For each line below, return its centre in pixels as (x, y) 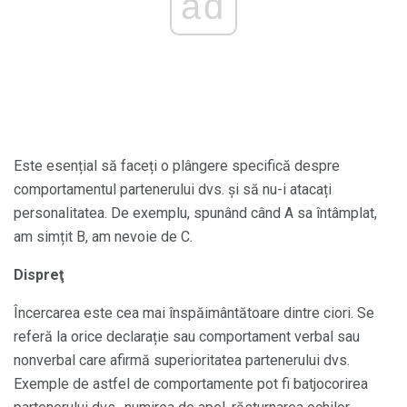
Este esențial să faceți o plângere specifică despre (177, 165)
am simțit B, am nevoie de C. (103, 236)
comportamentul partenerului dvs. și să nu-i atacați (173, 189)
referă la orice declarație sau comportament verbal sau (187, 336)
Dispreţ (39, 274)
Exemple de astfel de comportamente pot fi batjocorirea (191, 383)
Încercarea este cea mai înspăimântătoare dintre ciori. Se (194, 313)
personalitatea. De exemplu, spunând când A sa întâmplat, (195, 213)
